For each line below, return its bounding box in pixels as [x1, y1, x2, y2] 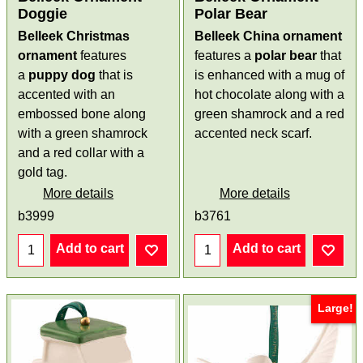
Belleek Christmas [18, 28, 130, 43]
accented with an [18, 87, 116, 101]
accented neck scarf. [194, 126, 312, 140]
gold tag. [18, 164, 68, 179]
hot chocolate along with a [194, 87, 344, 101]
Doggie [18, 5, 68, 22]
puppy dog [28, 67, 96, 82]
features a [194, 48, 254, 62]
